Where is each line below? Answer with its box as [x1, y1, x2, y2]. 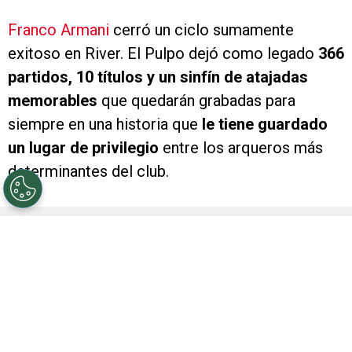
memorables [8, 91, 97, 111]
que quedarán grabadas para [97, 91, 295, 111]
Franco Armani [8, 20, 109, 40]
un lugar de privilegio [8, 138, 159, 158]
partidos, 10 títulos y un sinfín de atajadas [8, 68, 308, 87]
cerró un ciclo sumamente [109, 20, 294, 40]
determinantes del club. [8, 162, 169, 181]
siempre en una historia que [8, 115, 198, 134]
